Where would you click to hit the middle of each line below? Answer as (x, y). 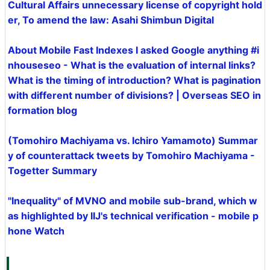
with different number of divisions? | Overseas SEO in (134, 95)
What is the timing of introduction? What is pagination (134, 80)
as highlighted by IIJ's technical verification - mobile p (133, 216)
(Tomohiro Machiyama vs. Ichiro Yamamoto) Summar (133, 140)
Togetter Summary (52, 171)
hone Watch (36, 231)
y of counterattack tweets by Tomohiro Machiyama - (131, 155)
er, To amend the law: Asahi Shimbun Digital (111, 20)
